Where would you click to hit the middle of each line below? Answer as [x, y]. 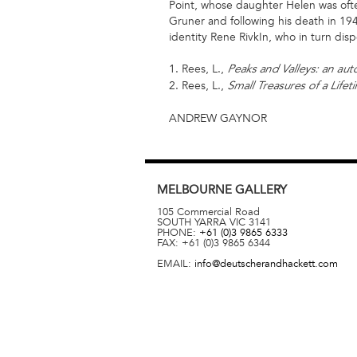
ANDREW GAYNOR [218, 118]
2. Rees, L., [198, 85]
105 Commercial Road [208, 212]
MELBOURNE [196, 190]
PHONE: [178, 232]
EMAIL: [176, 264]
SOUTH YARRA [192, 222]
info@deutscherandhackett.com [266, 264]
